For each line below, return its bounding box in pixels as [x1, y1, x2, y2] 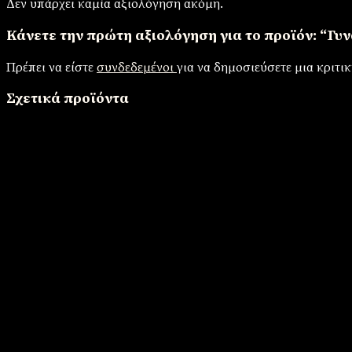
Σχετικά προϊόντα [6, 90, 129, 108]
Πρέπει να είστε [6, 59, 97, 75]
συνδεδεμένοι [97, 59, 177, 75]
